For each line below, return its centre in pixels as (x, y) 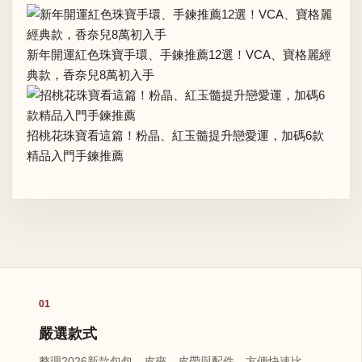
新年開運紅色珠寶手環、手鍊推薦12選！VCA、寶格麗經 (179, 55)
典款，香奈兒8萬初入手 (90, 75)
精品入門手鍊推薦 (75, 156)
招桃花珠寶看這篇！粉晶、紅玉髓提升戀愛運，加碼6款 (175, 136)
